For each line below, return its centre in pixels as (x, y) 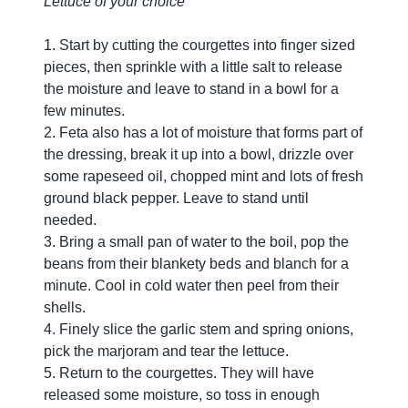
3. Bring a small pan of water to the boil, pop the (196, 242)
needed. (70, 220)
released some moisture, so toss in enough (182, 395)
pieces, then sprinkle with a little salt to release (193, 67)
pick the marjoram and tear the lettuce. (168, 351)
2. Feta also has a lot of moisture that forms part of (203, 133)
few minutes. (84, 111)
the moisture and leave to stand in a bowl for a (191, 89)
